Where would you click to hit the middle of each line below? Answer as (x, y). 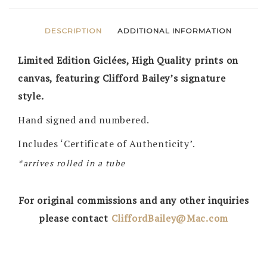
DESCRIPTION (73, 30)
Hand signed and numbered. (84, 119)
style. (31, 96)
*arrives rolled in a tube (72, 163)
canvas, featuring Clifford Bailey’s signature (122, 78)
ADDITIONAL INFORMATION (175, 30)
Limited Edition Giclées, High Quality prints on (128, 60)
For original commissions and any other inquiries (133, 200)
